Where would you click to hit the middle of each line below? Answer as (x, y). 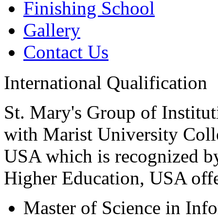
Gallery (52, 30)
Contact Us (66, 52)
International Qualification (106, 82)
